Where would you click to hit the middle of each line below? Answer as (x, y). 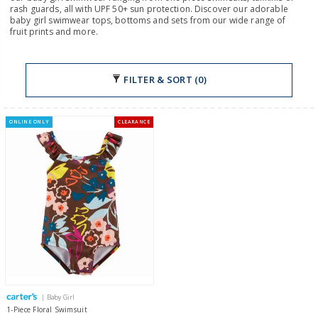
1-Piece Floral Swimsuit (47, 310)
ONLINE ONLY (29, 121)
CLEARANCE (134, 121)
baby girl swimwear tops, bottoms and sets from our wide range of (148, 20)
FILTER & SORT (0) (164, 80)
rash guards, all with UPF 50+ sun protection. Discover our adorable (149, 9)
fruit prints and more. (54, 31)
